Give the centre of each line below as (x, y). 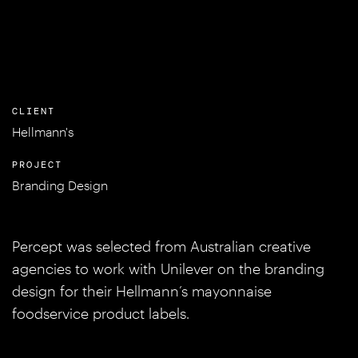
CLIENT (34, 111)
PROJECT (37, 165)
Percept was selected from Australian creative (161, 246)
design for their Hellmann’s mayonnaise (142, 291)
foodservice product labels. (101, 313)
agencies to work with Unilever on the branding (168, 268)
